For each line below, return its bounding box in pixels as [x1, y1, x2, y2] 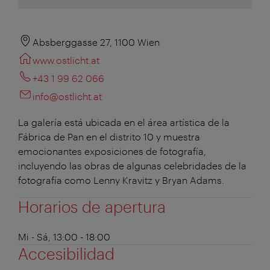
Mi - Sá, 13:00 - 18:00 [18, 230, 110, 242]
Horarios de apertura [18, 196, 166, 216]
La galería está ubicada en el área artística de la [18, 116, 230, 128]
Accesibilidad [18, 243, 115, 263]
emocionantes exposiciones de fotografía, [18, 145, 206, 157]
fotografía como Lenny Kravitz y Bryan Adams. [18, 174, 224, 186]
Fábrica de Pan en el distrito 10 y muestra [18, 130, 200, 142]
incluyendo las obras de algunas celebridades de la [18, 159, 246, 171]
